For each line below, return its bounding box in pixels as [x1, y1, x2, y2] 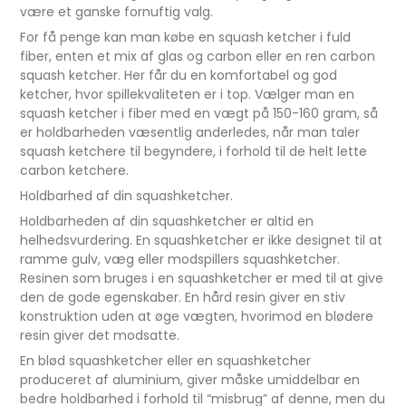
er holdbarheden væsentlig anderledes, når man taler [20, 123, 361, 142]
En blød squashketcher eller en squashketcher [20, 352, 312, 371]
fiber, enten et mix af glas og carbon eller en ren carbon [20, 47, 376, 66]
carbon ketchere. [20, 161, 130, 180]
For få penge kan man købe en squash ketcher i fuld [20, 28, 352, 47]
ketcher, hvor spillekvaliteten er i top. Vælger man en [20, 85, 355, 104]
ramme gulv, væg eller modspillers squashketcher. [20, 250, 341, 269]
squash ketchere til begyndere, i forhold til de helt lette [20, 142, 368, 161]
